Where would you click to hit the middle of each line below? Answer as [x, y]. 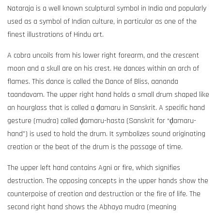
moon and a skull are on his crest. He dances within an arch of [103, 68]
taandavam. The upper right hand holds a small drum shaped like [108, 94]
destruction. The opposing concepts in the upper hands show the [108, 181]
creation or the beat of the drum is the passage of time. [95, 147]
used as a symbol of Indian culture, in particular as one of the [102, 21]
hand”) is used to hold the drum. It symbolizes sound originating [106, 134]
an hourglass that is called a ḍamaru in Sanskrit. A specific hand [106, 108]
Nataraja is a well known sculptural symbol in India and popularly [107, 8]
